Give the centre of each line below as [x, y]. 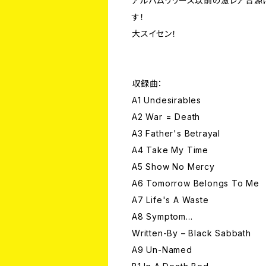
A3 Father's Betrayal [176, 134]
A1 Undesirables [167, 100]
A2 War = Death [166, 117]
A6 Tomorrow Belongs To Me [196, 183]
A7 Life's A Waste [170, 200]
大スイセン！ [154, 34]
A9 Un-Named [162, 250]
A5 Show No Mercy [173, 167]
